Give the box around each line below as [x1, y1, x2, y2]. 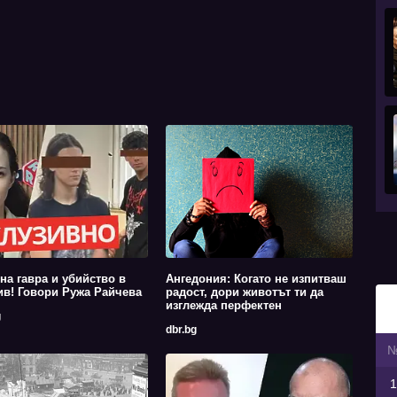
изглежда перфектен [165, 299, 282, 313]
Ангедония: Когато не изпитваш [165, 272, 346, 286]
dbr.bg [165, 323, 197, 337]
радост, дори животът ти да [165, 285, 323, 300]
